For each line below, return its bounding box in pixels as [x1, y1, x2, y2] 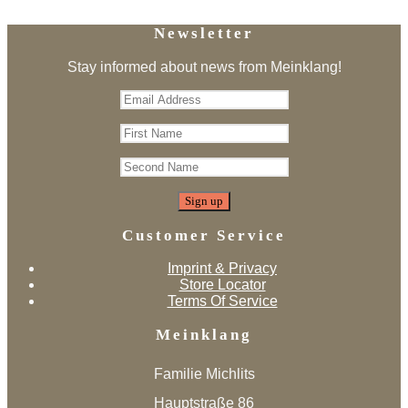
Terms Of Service [167, 293, 278, 310]
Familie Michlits [153, 366, 255, 382]
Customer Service [122, 227, 286, 245]
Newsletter [154, 25, 254, 43]
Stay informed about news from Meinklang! [66, 58, 342, 75]
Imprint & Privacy [168, 260, 277, 277]
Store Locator [178, 277, 266, 293]
